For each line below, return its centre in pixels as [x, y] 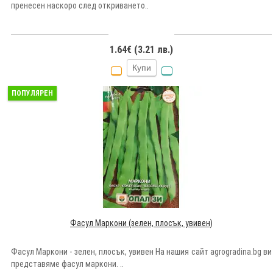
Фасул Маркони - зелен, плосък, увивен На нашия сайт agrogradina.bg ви [141, 251]
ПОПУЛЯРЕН [32, 93]
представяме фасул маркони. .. [67, 264]
